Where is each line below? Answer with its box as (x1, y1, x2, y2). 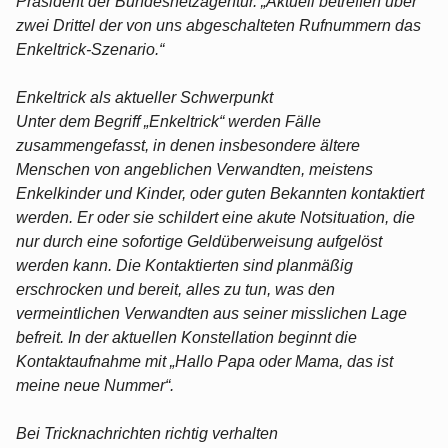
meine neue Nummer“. (16, 376, 174, 394)
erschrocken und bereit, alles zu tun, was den (16, 280, 335, 298)
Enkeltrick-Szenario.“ (16, 40, 164, 58)
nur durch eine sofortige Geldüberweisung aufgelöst (16, 232, 382, 250)
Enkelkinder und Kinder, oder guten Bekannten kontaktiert (16, 184, 424, 202)
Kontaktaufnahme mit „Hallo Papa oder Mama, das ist (16, 352, 393, 370)
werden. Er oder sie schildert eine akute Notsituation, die (16, 208, 415, 226)
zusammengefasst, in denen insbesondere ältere (16, 136, 360, 154)
